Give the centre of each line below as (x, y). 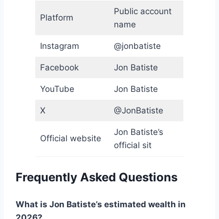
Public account (142, 11)
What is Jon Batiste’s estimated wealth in (101, 205)
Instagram (59, 46)
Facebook (59, 68)
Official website (70, 139)
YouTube (57, 89)
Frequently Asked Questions (97, 177)
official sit (132, 145)
